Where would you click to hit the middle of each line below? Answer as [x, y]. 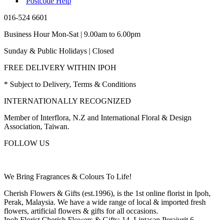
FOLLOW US [27, 143]
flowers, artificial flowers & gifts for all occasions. [81, 211]
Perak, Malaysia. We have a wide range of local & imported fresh [105, 202]
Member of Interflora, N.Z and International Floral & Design [98, 118]
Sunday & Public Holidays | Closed [59, 51]
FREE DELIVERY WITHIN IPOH [60, 68]
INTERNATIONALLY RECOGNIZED [68, 101]
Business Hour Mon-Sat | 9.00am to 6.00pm [72, 34]
